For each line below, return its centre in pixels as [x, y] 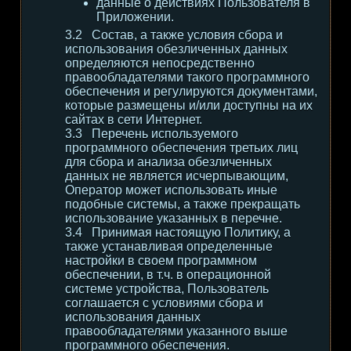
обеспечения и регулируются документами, [191, 91]
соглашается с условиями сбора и [164, 303]
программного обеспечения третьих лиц [181, 148]
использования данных [133, 317]
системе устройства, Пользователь [167, 289]
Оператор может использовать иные [171, 190]
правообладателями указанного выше [176, 331]
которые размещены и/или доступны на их [189, 105]
